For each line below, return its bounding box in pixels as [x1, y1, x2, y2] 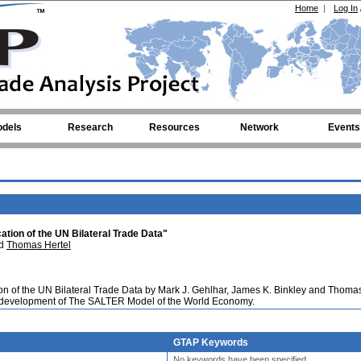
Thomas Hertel [6, 239, 71, 251]
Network [239, 122, 279, 133]
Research [67, 122, 113, 133]
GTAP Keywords [173, 337, 248, 348]
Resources [149, 122, 200, 133]
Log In [334, 3, 358, 13]
